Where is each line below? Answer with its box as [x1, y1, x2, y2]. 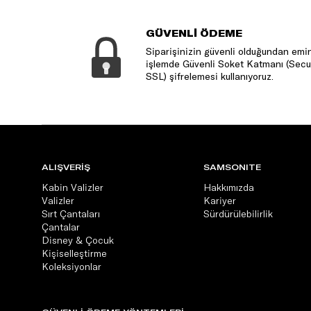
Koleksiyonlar [42, 260, 101, 273]
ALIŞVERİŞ [42, 161, 90, 172]
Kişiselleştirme [42, 246, 107, 260]
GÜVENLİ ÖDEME [146, 26, 242, 40]
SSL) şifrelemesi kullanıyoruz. [146, 69, 274, 83]
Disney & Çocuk [42, 233, 114, 246]
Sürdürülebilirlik [203, 207, 273, 220]
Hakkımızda [203, 180, 254, 194]
